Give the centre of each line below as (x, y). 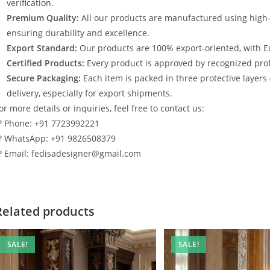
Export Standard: (42, 48)
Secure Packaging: (44, 78)
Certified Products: (46, 63)
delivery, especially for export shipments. (89, 93)
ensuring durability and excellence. (78, 33)
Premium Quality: (43, 17)
